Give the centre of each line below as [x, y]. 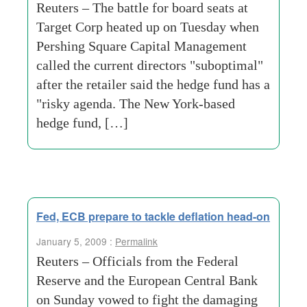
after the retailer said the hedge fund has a [153, 84]
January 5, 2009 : [76, 241]
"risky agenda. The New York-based [136, 103]
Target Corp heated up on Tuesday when [148, 27]
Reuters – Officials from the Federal [137, 261]
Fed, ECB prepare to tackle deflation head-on [153, 216]
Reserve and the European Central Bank [147, 280]
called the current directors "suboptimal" [150, 65]
